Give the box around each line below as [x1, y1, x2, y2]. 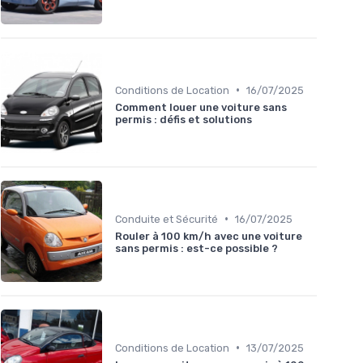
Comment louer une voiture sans [115, 100, 287, 113]
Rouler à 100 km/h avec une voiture [115, 229, 302, 242]
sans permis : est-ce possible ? [115, 241, 278, 254]
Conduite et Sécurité [115, 212, 218, 225]
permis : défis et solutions [115, 113, 252, 126]
